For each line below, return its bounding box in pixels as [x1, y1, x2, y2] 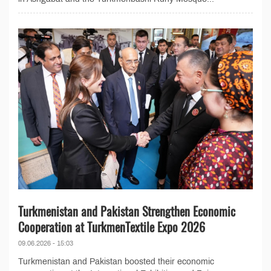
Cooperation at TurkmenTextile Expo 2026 [18, 217, 205, 236]
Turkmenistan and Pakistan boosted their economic [18, 256, 214, 266]
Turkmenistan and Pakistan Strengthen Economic [18, 201, 235, 220]
